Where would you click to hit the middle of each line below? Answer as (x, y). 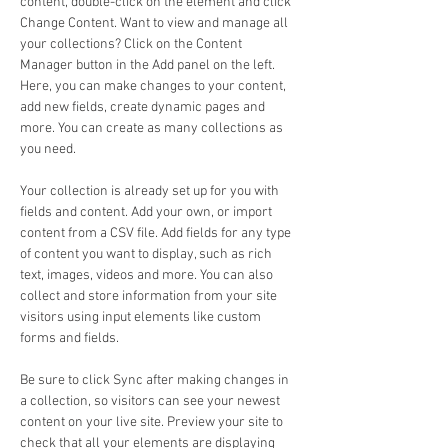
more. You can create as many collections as (153, 128)
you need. (48, 149)
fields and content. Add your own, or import (147, 212)
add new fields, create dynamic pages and (144, 107)
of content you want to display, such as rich (147, 254)
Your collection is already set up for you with (151, 191)
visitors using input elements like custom (142, 317)
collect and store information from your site (150, 296)
